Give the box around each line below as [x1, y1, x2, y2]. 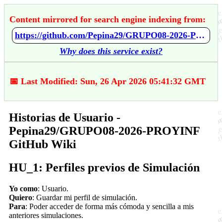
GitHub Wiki [9, 137, 76, 151]
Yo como [9, 184, 38, 193]
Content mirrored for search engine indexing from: [9, 14, 206, 24]
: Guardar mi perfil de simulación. [32, 193, 137, 202]
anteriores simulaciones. [9, 211, 83, 220]
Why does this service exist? [59, 46, 163, 56]
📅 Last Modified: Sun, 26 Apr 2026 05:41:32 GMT [9, 76, 206, 86]
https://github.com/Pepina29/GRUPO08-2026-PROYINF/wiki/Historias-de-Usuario [196, 30, 205, 40]
